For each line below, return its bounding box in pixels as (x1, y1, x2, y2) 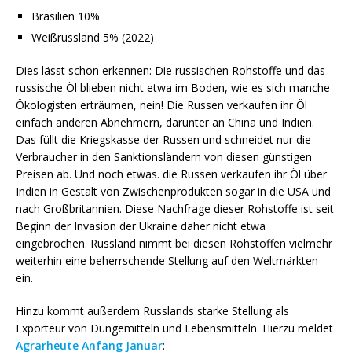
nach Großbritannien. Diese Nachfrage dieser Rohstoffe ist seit (16, 201, 334, 217)
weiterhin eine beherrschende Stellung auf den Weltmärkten (16, 253, 318, 269)
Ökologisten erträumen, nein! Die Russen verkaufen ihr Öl (16, 97, 307, 113)
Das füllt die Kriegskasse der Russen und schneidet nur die (16, 132, 311, 148)
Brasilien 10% (31, 9, 100, 24)
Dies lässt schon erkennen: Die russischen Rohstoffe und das (16, 63, 325, 79)
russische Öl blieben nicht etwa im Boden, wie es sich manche (16, 80, 330, 96)
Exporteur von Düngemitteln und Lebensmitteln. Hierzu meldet (16, 321, 333, 336)
